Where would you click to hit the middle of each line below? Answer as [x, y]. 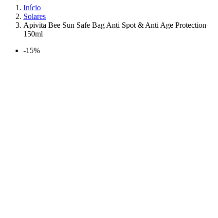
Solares [35, 16]
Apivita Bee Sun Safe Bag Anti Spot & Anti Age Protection [115, 25]
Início [32, 8]
